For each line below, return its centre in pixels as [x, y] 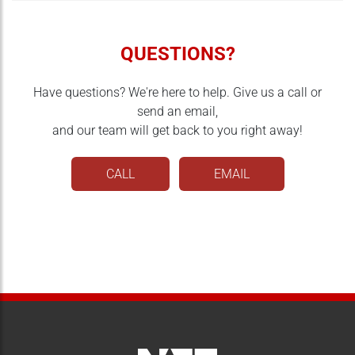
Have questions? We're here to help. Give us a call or [177, 93]
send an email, [177, 112]
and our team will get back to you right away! [177, 131]
